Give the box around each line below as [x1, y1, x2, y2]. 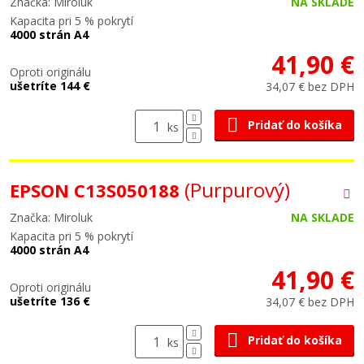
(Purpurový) [184, 176, 290, 203]
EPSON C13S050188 [10, 178, 184, 202]
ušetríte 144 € [10, 78, 90, 93]
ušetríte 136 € [10, 293, 90, 309]
